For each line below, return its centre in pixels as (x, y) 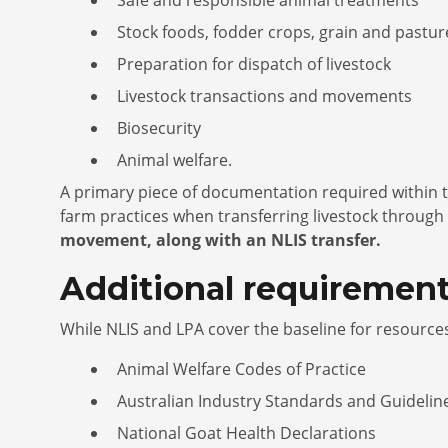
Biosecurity (159, 127)
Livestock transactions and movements (264, 95)
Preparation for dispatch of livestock (254, 63)
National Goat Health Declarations (246, 432)
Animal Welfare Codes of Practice (241, 368)
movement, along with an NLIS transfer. (220, 239)
